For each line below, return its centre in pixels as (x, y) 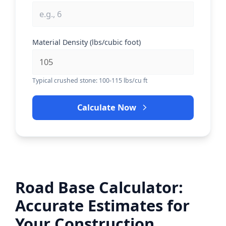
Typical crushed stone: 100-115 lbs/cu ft (90, 81)
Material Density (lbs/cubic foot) (87, 42)
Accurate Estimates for (103, 206)
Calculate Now (107, 107)
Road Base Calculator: (99, 187)
